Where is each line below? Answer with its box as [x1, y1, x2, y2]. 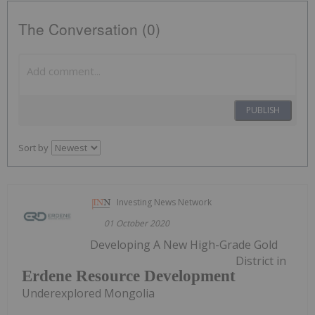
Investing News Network [117, 195, 212, 208]
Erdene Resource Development [22, 267, 236, 285]
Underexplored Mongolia [22, 285, 155, 302]
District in [236, 252, 286, 269]
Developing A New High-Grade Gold [90, 236, 278, 252]
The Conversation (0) [18, 18, 160, 39]
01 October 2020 [104, 217, 170, 229]
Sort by [18, 141, 49, 154]
